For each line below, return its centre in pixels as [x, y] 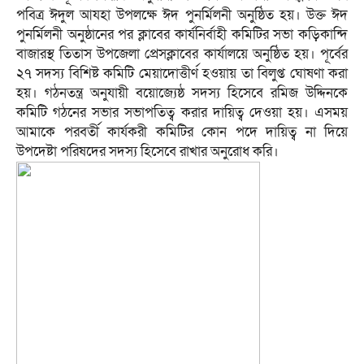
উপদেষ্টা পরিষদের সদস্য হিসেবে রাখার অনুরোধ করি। [147, 152]
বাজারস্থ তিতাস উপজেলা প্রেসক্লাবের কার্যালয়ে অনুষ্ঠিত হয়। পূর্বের [182, 54]
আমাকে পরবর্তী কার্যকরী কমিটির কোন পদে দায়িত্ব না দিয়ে [182, 132]
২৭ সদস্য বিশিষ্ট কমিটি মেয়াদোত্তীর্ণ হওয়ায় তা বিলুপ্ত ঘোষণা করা [182, 74]
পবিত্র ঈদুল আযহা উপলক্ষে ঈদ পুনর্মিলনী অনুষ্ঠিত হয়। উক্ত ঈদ [182, 15]
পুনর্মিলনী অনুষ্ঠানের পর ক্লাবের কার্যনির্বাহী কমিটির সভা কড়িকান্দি [182, 35]
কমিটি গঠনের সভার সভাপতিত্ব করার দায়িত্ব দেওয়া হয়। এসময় [182, 113]
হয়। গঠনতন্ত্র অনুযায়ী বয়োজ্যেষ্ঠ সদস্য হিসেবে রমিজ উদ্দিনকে [182, 93]
